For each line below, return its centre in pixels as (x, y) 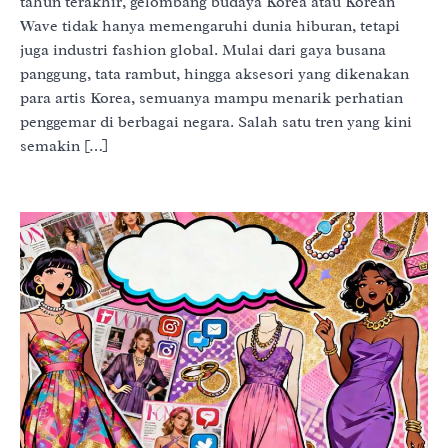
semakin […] (64, 145)
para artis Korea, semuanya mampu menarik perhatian (211, 97)
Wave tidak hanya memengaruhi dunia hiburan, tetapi (210, 25)
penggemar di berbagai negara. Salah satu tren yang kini (216, 121)
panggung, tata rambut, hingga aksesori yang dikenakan (214, 73)
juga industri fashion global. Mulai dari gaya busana (203, 49)
